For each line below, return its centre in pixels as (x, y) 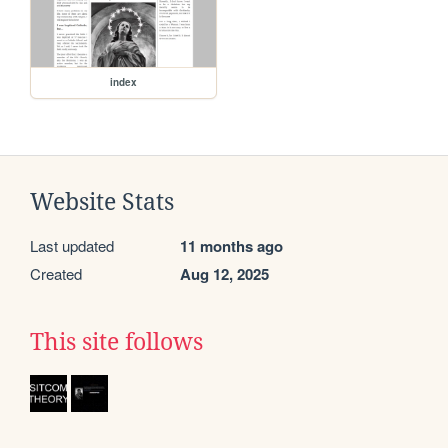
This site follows (116, 342)
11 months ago (231, 246)
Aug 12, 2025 (224, 274)
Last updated (72, 246)
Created (56, 274)
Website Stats (102, 202)
